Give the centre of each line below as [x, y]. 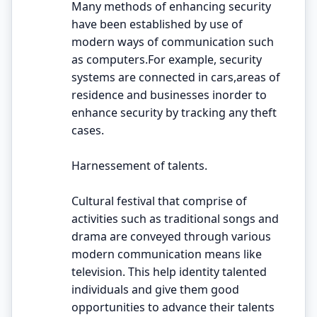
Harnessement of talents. [139, 165]
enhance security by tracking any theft [174, 112]
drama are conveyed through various [171, 236]
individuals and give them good [155, 289]
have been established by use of [157, 24]
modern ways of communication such [173, 41]
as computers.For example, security [167, 59]
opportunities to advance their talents [173, 307]
